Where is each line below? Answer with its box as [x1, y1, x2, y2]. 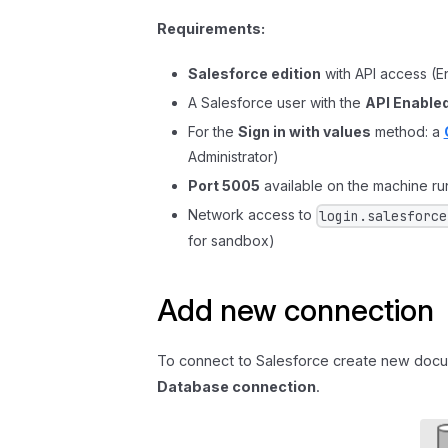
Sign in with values [237, 123, 371, 141]
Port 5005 [187, 176, 260, 194]
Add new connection [157, 291, 435, 328]
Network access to [187, 205, 316, 223]
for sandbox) [187, 231, 275, 249]
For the [187, 123, 238, 141]
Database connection [157, 377, 317, 395]
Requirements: [157, 20, 266, 38]
